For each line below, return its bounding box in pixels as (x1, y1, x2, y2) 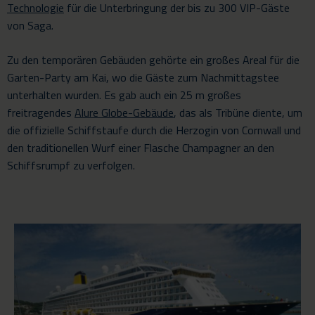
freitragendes (7, 103, 75, 121)
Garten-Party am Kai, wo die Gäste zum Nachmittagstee (7, 68, 279, 86)
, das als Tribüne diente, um (174, 103, 302, 121)
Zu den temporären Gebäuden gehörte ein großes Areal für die (7, 51, 300, 68)
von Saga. (7, 16, 53, 34)
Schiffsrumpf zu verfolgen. (7, 156, 135, 174)
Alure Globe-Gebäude (75, 103, 174, 121)
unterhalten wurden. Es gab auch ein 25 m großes (7, 86, 241, 103)
